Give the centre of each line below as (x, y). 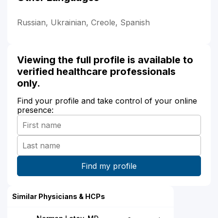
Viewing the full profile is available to (105, 60)
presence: (35, 110)
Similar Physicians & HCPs (59, 197)
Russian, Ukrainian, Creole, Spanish (83, 23)
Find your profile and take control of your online (107, 101)
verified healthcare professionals (96, 72)
